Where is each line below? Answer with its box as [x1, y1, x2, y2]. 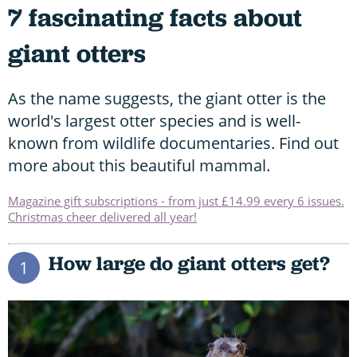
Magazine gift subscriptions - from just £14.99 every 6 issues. [8, 192, 344, 209]
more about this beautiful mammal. [8, 154, 270, 176]
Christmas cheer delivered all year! [8, 208, 197, 225]
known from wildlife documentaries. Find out [8, 131, 339, 154]
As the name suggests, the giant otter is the [8, 87, 326, 109]
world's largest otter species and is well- [8, 109, 300, 131]
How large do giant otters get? [48, 249, 330, 277]
